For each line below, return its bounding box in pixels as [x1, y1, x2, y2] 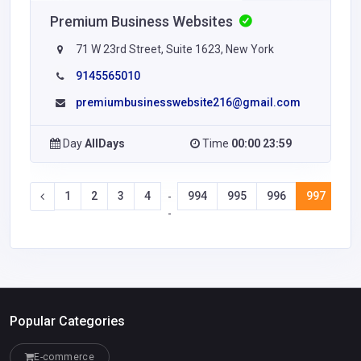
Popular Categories [10, 313, 125, 329]
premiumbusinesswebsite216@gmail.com [76, 95, 301, 109]
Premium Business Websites [50, 12, 236, 30]
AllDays [85, 136, 125, 150]
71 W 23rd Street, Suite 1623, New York [73, 42, 274, 56]
